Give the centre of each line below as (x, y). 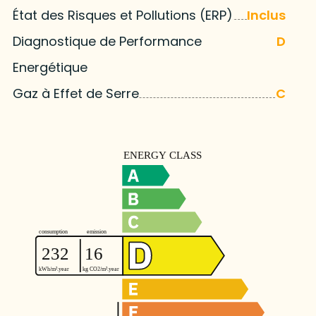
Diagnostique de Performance (107, 42)
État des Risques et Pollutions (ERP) (122, 16)
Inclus (267, 16)
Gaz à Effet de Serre (75, 94)
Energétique (50, 68)
